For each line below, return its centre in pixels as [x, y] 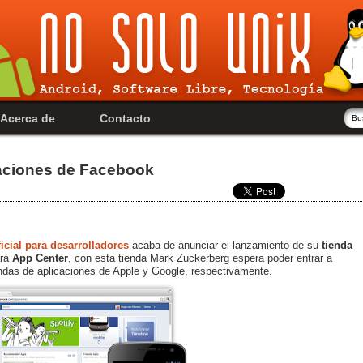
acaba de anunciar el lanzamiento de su [224, 245]
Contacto [125, 118]
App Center [40, 258]
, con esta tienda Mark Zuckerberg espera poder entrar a [200, 258]
